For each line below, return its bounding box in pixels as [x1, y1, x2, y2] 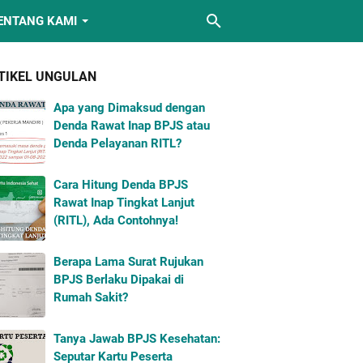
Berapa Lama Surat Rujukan [53, 254, 203, 269]
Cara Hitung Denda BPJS [53, 177, 188, 192]
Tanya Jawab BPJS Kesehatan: [53, 331, 220, 346]
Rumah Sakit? [53, 290, 128, 305]
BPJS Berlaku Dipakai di [53, 272, 184, 287]
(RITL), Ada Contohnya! [53, 213, 178, 228]
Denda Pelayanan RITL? [53, 136, 181, 151]
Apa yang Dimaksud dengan [53, 100, 205, 115]
